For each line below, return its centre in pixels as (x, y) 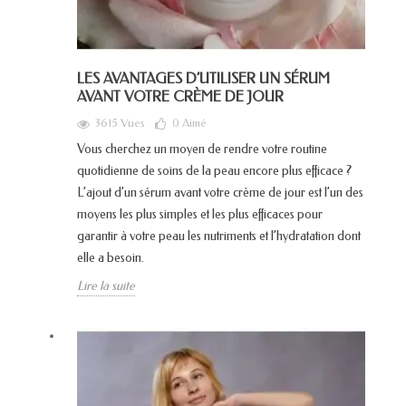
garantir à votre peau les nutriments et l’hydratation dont (219, 237)
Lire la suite (106, 286)
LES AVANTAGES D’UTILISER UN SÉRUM (203, 79)
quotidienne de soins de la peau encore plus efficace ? (214, 171)
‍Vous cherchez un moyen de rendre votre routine (202, 150)
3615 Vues (120, 123)
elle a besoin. (112, 258)
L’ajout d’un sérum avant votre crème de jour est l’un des (220, 193)
